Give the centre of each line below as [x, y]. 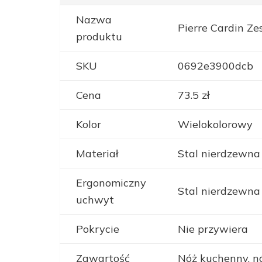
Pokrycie [97, 229]
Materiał [97, 154]
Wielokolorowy [215, 125]
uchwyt [95, 200]
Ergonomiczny [111, 183]
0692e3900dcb [215, 66]
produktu [99, 37]
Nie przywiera [213, 229]
